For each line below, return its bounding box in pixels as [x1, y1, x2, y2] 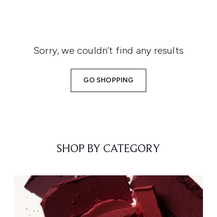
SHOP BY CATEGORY [57, 143, 160, 155]
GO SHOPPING [83, 76, 134, 84]
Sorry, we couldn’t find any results [33, 45, 184, 56]
